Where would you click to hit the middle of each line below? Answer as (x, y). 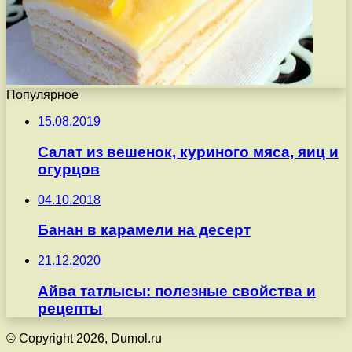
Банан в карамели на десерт (144, 230)
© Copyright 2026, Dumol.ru (84, 339)
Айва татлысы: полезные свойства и (177, 291)
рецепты (70, 308)
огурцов (69, 169)
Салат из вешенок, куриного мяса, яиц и (188, 152)
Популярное (42, 95)
